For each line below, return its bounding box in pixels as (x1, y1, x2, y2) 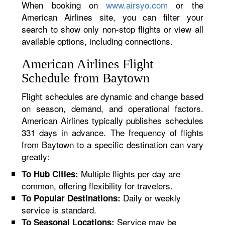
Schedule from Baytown (22, 71, 150, 85)
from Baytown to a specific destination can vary (22, 138, 203, 151)
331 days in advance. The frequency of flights (22, 126, 203, 139)
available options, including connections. (22, 35, 173, 47)
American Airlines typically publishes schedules (22, 114, 203, 127)
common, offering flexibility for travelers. (22, 179, 173, 192)
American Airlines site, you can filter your (22, 11, 203, 23)
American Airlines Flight (22, 57, 154, 71)
